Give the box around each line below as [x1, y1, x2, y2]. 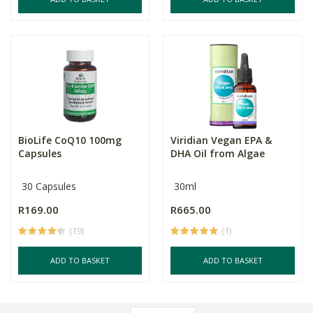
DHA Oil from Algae [170, 147, 265, 160]
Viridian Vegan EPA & [170, 133, 272, 147]
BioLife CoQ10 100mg [18, 133, 122, 147]
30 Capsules [22, 180, 76, 193]
